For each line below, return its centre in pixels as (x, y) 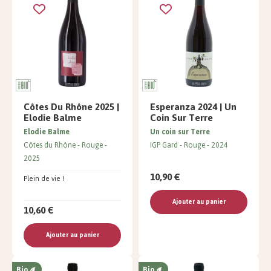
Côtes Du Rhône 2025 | (71, 107)
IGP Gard (164, 145)
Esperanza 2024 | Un (193, 107)
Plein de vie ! (44, 179)
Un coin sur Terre (180, 132)
